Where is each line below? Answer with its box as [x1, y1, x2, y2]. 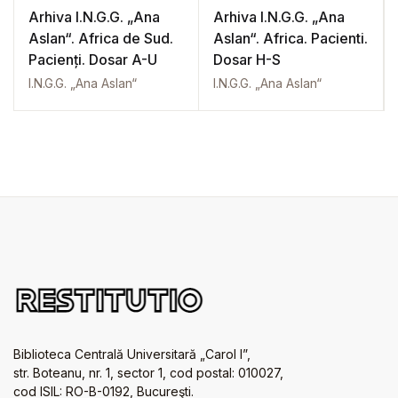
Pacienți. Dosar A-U [28, 51, 157, 69]
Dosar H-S [213, 51, 281, 69]
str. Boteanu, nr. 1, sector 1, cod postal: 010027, [13, 365, 283, 381]
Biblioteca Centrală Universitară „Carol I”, [13, 346, 251, 362]
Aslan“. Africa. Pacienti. [213, 29, 368, 48]
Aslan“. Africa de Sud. [28, 29, 173, 48]
